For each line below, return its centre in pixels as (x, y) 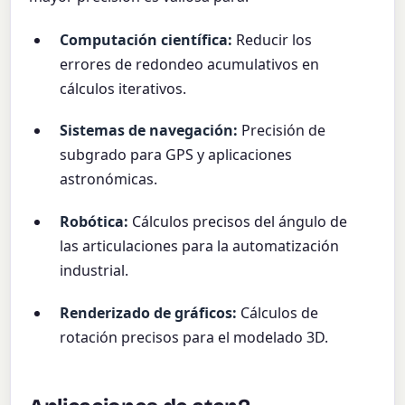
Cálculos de (278, 312)
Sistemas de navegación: (149, 131)
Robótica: (94, 222)
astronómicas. (109, 179)
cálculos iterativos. (123, 88)
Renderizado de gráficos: (149, 312)
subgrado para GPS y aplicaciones (176, 155)
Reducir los (273, 39)
